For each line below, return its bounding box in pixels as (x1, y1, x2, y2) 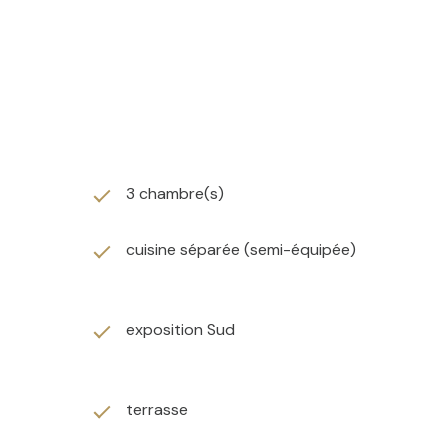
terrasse (126, 398, 188, 420)
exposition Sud (126, 318, 235, 340)
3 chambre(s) (126, 182, 224, 204)
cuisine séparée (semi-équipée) (126, 238, 356, 260)
